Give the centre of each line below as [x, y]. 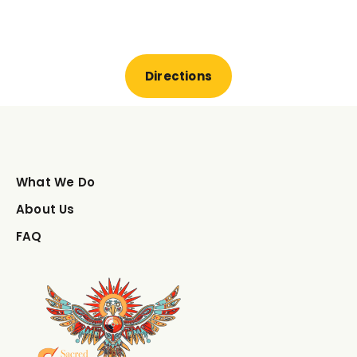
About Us [45, 209]
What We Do [55, 182]
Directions [178, 76]
